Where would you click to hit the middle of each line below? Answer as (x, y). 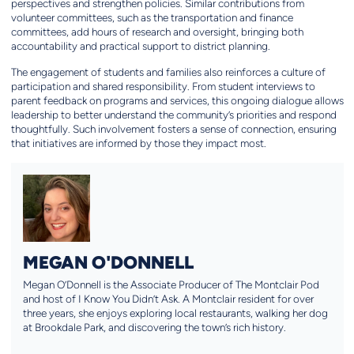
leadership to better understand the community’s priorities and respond (173, 115)
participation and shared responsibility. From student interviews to (163, 87)
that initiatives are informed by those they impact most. (138, 144)
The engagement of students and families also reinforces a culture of (168, 73)
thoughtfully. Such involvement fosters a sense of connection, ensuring (173, 130)
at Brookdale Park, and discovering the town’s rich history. (154, 328)
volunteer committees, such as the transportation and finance (152, 18)
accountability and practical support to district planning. (140, 47)
